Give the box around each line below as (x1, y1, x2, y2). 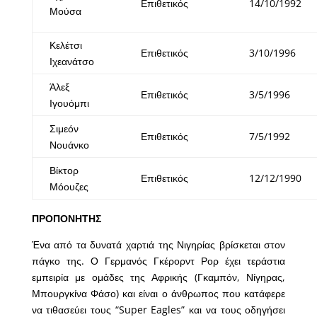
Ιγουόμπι (49, 96, 89, 110)
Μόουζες (49, 180, 88, 194)
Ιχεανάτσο (49, 54, 94, 69)
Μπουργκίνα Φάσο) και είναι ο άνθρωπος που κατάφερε (31, 287, 286, 301)
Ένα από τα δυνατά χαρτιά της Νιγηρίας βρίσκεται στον (31, 238, 286, 252)
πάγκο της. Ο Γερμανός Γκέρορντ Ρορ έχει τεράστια (31, 254, 286, 268)
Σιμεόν (49, 122, 79, 136)
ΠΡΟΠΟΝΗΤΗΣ (31, 212, 101, 226)
